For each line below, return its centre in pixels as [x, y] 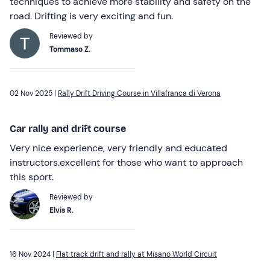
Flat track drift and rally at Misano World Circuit [137, 254]
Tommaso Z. [70, 49]
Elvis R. [61, 210]
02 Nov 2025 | [34, 93]
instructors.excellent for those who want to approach [126, 162]
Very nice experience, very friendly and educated [118, 148]
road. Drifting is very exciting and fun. [91, 16]
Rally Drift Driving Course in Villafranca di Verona [139, 93]
